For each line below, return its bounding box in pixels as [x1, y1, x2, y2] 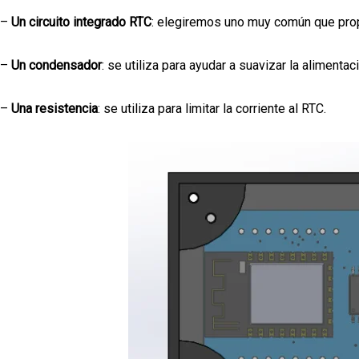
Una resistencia [11, 100, 98, 116]
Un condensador [11, 57, 102, 73]
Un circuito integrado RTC [11, 14, 151, 30]
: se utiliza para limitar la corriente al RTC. [98, 100, 326, 116]
